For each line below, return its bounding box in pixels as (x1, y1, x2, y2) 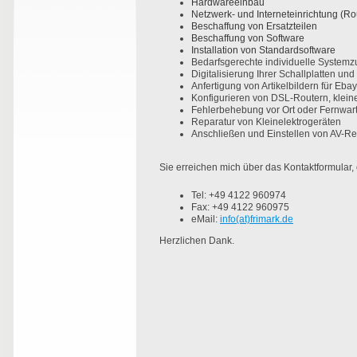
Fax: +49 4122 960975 (191, 202, 289, 214)
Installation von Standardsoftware (191, 45, 335, 57)
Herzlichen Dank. (159, 235, 234, 247)
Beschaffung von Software (191, 33, 304, 45)
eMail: (191, 214, 220, 226)
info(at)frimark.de (220, 214, 293, 226)
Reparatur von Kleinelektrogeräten (191, 116, 341, 128)
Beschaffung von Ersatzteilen (191, 21, 317, 33)
